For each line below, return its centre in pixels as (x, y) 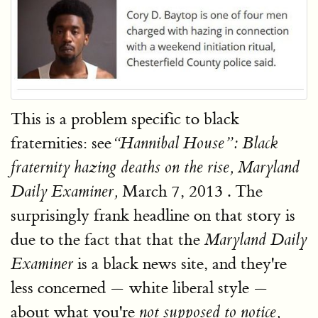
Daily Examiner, (64, 192)
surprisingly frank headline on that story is (153, 216)
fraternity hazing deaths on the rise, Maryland (155, 168)
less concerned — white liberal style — (139, 288)
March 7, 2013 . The (190, 192)
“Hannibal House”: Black (194, 144)
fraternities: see (61, 143)
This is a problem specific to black (125, 119)
